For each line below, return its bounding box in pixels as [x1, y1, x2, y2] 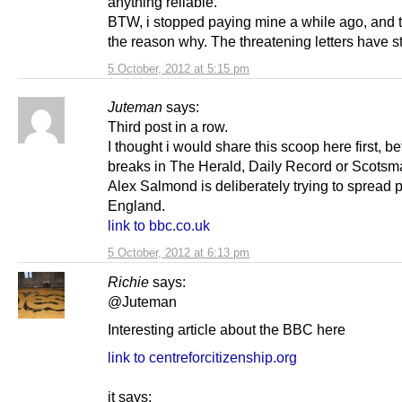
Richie [108, 273, 149, 290]
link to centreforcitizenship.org [108, 348, 297, 365]
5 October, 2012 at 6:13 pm [108, 245, 249, 259]
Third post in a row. [108, 118, 228, 135]
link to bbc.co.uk [108, 216, 210, 233]
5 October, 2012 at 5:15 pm [108, 61, 249, 75]
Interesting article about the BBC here [108, 320, 345, 337]
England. [108, 197, 165, 214]
